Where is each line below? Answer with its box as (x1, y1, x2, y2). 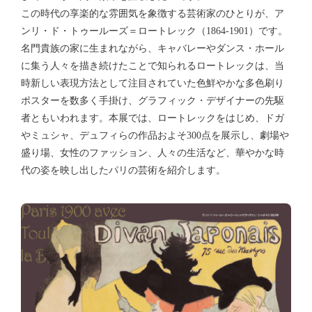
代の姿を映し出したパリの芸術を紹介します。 (21, 164, 226, 175)
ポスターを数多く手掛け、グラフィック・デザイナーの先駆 (21, 95, 284, 106)
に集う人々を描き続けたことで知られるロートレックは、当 (21, 60, 284, 71)
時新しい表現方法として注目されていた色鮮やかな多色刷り (21, 77, 284, 88)
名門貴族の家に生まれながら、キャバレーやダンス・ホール (21, 42, 284, 54)
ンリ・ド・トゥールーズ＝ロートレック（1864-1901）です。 (21, 25, 288, 36)
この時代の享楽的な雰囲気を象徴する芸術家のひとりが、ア (21, 8, 284, 19)
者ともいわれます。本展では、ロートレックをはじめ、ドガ (21, 112, 284, 123)
